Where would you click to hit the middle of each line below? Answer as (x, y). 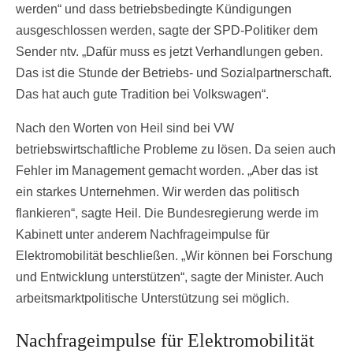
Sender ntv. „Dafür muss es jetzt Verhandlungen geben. (169, 51)
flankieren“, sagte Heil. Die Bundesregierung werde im (167, 213)
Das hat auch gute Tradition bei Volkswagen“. (142, 94)
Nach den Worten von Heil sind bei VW (125, 128)
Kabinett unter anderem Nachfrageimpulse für (143, 234)
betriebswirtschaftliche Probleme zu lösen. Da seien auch (176, 149)
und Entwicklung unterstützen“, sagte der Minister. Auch (170, 277)
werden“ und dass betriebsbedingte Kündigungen (154, 9)
